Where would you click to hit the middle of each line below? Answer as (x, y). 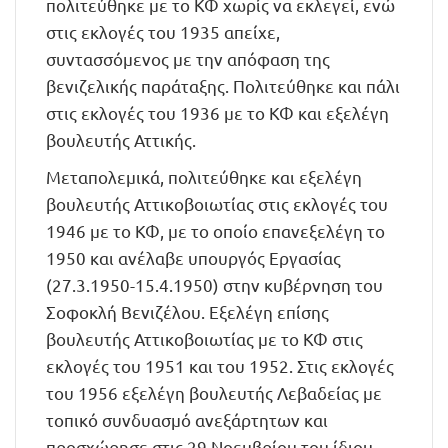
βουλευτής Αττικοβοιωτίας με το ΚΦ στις (204, 338)
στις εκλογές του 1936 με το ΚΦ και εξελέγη (217, 112)
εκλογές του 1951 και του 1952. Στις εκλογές (220, 365)
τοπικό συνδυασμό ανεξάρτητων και (187, 419)
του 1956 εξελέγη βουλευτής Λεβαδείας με (214, 392)
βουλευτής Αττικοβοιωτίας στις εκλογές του (217, 203)
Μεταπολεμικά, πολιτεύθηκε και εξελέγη (204, 176)
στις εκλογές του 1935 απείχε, (163, 31)
